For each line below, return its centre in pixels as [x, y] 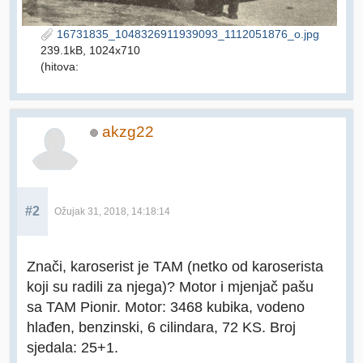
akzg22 [128, 132]
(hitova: [59, 67]
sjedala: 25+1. [73, 348]
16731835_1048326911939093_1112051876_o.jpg [186, 34]
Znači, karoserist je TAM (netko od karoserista [175, 267]
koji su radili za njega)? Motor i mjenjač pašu [170, 287]
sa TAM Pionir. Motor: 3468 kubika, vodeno [166, 307]
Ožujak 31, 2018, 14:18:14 [112, 212]
